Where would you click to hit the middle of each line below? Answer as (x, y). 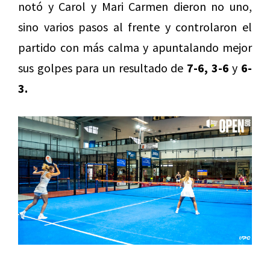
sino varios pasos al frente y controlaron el (135, 27)
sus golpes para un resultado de (102, 68)
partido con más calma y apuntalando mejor (135, 48)
